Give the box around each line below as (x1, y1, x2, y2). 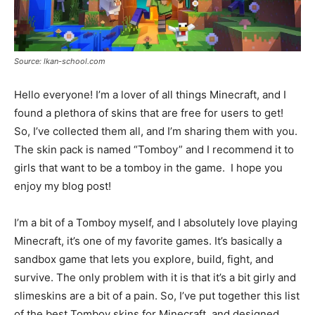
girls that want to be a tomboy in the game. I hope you (14, 160, 283, 174)
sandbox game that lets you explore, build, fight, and (14, 252, 274, 266)
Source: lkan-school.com (14, 56, 105, 66)
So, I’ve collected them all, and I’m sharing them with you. (14, 124, 300, 138)
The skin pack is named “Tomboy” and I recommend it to (14, 142, 294, 156)
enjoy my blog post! (14, 179, 111, 193)
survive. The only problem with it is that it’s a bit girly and (14, 270, 296, 284)
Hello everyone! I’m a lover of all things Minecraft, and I (14, 87, 286, 101)
